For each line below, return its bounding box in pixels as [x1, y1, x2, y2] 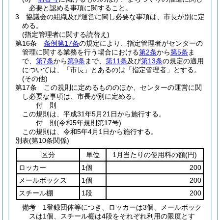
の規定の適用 [163, 57, 204, 65]
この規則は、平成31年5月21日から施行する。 [22, 110, 165, 118]
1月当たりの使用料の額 [112, 151, 185, 159]
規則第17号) [83, 119, 122, 127]
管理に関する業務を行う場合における [22, 48, 139, 56]
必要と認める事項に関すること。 [29, 4, 132, 12]
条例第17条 [44, 39, 79, 47]
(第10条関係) [29, 137, 69, 144]
